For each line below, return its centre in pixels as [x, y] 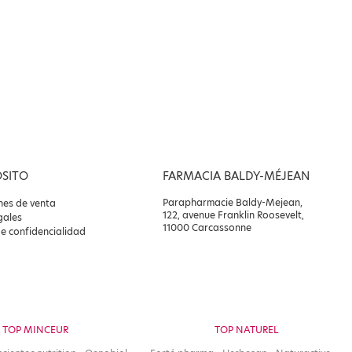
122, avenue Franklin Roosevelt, [234, 215]
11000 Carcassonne [207, 228]
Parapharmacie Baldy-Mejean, [233, 203]
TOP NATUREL [246, 330]
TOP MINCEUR [35, 330]
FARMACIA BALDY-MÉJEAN [236, 176]
